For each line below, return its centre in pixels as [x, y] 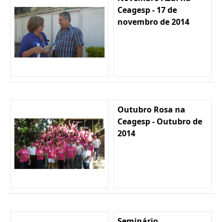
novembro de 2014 [153, 22]
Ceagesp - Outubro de [160, 121]
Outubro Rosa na [151, 109]
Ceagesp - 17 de [147, 10]
